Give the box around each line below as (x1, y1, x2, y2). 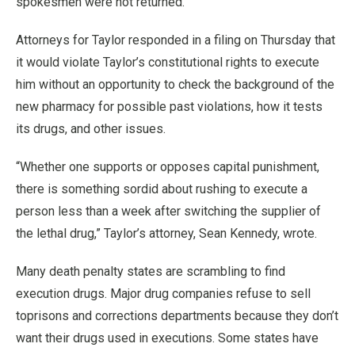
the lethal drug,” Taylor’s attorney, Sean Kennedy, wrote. (16, 226, 317, 241)
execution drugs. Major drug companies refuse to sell (16, 286, 311, 301)
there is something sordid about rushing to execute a (16, 181, 307, 197)
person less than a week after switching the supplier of (16, 204, 321, 219)
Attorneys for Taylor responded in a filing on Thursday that (16, 32, 335, 48)
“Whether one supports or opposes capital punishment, (16, 159, 319, 174)
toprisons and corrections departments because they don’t (16, 308, 338, 323)
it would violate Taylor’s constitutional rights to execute (16, 55, 319, 70)
